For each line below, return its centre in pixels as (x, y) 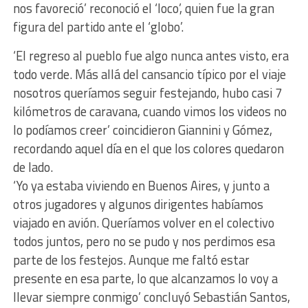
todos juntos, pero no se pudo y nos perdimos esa (144, 241)
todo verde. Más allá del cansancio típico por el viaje (149, 74)
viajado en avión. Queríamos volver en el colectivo (143, 222)
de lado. (33, 167)
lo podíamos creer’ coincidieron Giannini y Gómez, (142, 130)
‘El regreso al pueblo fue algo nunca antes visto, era (151, 55)
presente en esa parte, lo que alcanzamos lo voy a (145, 278)
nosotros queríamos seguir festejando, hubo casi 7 (147, 92)
